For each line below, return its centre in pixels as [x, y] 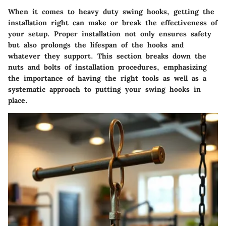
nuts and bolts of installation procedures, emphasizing [107, 67]
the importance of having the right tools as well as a [107, 78]
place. [18, 100]
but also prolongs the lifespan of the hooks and [96, 45]
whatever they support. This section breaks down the [107, 56]
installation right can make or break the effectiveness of [113, 22]
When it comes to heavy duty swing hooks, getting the [111, 11]
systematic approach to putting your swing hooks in [104, 89]
